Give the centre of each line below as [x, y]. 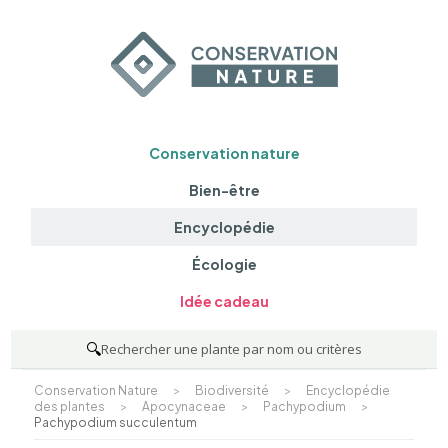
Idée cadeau [224, 301]
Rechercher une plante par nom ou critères [231, 348]
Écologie [224, 264]
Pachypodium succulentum [115, 422]
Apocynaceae [183, 406]
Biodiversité [231, 390]
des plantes [69, 406]
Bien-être [224, 189]
